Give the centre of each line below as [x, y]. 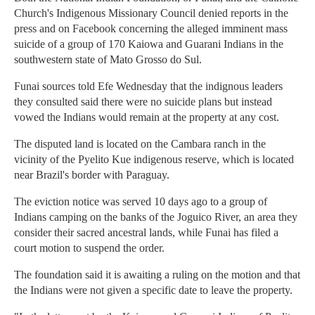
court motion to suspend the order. [89, 248]
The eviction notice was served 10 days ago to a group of [141, 202]
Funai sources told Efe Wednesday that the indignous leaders [148, 86]
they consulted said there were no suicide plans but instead [143, 102]
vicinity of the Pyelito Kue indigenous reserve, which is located [154, 160]
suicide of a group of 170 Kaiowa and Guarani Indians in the [149, 44]
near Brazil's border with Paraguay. [92, 175]
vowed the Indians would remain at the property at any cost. [147, 117]
